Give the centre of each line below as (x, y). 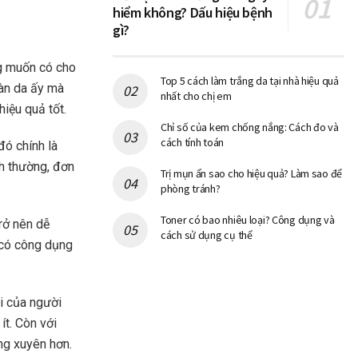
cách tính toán (193, 143)
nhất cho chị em (196, 96)
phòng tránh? (191, 189)
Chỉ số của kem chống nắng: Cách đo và (250, 127)
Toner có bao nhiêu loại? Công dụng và (248, 220)
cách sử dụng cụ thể (207, 235)
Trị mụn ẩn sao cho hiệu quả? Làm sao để (252, 174)
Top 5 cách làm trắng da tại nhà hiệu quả (250, 81)
